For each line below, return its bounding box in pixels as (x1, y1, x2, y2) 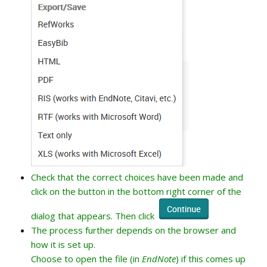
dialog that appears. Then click (31, 210, 157, 222)
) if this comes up (176, 253, 246, 265)
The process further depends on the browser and (31, 224, 236, 237)
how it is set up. (31, 238, 95, 251)
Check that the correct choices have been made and (31, 171, 243, 184)
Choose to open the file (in (31, 253, 142, 265)
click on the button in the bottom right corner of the (31, 185, 241, 198)
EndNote (142, 253, 176, 265)
